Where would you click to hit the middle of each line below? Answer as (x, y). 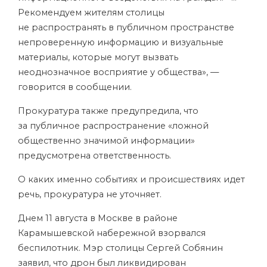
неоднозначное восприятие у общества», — (118, 72)
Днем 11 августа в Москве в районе (98, 218)
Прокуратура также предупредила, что (108, 111)
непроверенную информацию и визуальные (121, 42)
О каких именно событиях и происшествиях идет (131, 179)
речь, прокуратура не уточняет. (91, 194)
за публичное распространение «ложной (113, 126)
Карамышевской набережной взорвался (112, 233)
